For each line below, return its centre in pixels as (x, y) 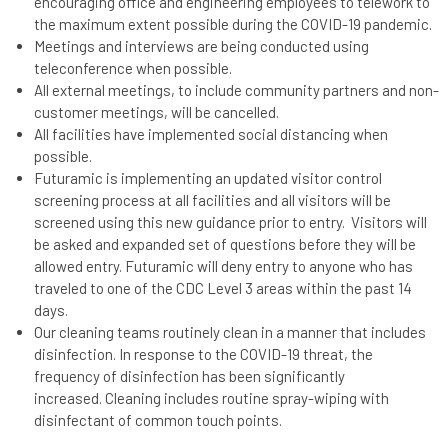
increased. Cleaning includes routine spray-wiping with (211, 398)
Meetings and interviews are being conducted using (201, 46)
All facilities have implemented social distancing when (210, 134)
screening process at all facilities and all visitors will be (212, 200)
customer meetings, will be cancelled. (156, 112)
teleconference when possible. (132, 68)
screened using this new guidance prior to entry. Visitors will (230, 222)
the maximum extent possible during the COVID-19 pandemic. (232, 24)
